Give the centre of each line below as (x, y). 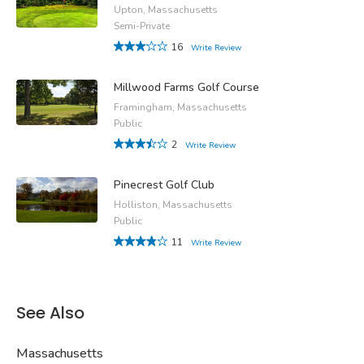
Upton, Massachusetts (166, 9)
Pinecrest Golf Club (164, 184)
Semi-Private (142, 26)
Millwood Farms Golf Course (186, 87)
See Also (50, 312)
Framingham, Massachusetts (180, 107)
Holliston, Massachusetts (173, 204)
